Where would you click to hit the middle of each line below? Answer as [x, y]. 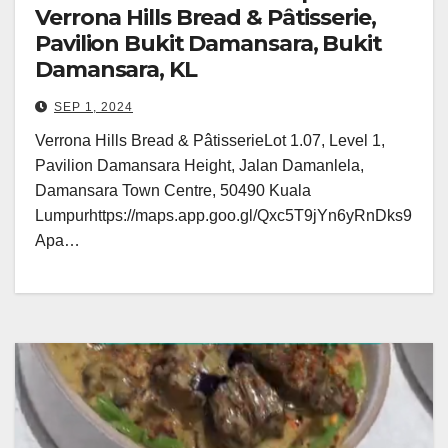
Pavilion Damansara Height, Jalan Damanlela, [199, 166]
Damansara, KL [116, 70]
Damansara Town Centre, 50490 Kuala [173, 191]
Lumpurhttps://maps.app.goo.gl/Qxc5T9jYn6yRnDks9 [223, 216]
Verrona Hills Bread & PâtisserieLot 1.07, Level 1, [210, 141]
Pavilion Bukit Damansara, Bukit [208, 44]
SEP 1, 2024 [93, 107]
